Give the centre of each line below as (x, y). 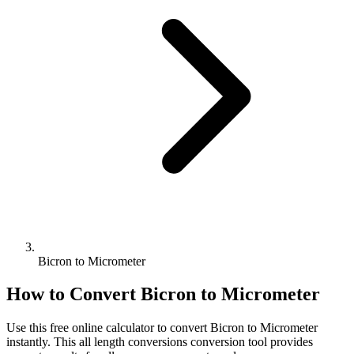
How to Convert (73, 294)
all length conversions (133, 342)
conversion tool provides (250, 342)
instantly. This (43, 342)
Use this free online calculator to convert (108, 328)
